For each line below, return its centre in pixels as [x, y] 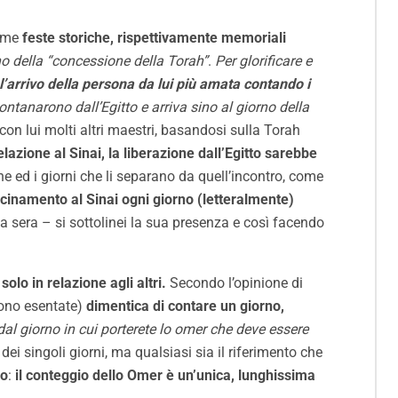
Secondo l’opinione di [235, 283]
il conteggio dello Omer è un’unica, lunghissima [165, 376]
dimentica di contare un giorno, [185, 306]
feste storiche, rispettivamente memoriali [154, 38]
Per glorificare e [263, 61]
